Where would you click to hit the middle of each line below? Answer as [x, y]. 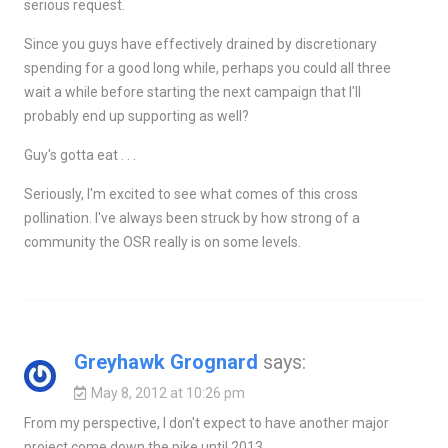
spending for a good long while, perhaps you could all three [207, 67]
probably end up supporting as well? [136, 115]
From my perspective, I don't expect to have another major [206, 422]
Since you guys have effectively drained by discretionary [200, 43]
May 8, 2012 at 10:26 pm [167, 392]
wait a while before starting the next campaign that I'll [192, 91]
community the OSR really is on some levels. [162, 241]
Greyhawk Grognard [165, 361]
